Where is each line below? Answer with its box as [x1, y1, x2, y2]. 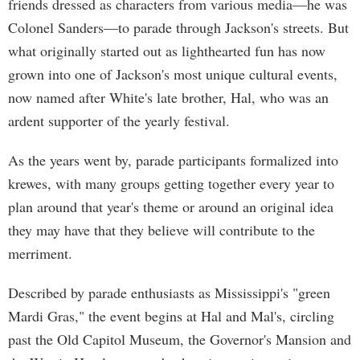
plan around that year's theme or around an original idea [8, 197, 333, 216]
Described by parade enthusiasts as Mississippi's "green [8, 283, 330, 302]
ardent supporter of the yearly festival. [8, 111, 230, 130]
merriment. [8, 243, 72, 263]
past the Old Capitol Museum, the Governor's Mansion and [8, 329, 351, 349]
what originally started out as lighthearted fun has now [8, 41, 325, 60]
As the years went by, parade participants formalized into [8, 150, 338, 170]
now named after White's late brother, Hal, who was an [8, 88, 329, 107]
